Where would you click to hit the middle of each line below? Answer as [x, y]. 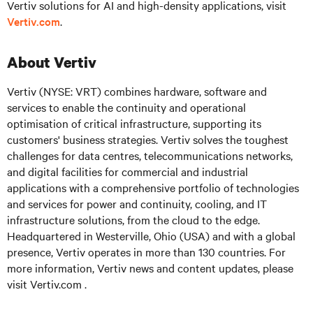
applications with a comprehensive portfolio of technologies [153, 187]
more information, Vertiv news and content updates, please [150, 268]
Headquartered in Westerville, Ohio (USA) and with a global [151, 235]
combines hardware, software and [185, 91]
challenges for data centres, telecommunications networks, [150, 155]
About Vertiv [52, 62]
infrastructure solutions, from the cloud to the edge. [133, 219]
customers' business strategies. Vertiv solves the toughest [148, 139]
